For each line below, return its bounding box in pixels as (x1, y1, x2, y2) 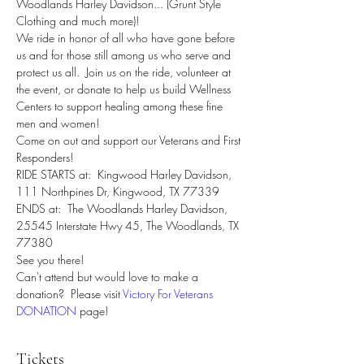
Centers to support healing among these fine (16, 98, 226, 114)
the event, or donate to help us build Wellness (16, 81, 234, 97)
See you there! (16, 252, 84, 267)
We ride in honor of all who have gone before (16, 30, 238, 45)
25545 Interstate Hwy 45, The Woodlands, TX (16, 218, 242, 233)
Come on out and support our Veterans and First (16, 132, 244, 148)
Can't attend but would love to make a (16, 269, 201, 284)
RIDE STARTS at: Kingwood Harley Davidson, (16, 167, 235, 182)
